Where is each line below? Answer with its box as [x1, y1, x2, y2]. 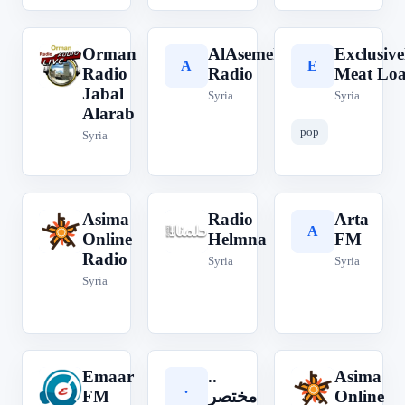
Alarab [82, 104, 135, 123]
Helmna [208, 230, 268, 249]
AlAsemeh [208, 44, 284, 63]
